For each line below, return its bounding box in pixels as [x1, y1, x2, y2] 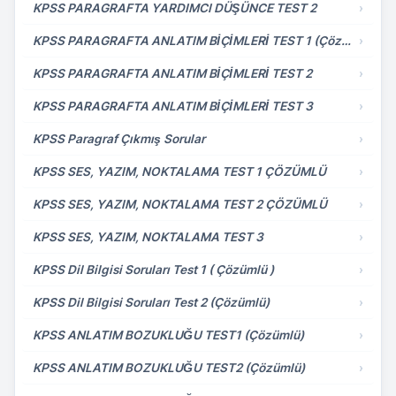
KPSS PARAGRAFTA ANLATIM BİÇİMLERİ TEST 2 [33, 66, 312, 80]
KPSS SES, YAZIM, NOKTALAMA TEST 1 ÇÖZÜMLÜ [33, 164, 326, 179]
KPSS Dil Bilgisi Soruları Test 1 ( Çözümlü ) [33, 263, 274, 277]
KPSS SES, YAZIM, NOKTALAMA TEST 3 [33, 230, 263, 244]
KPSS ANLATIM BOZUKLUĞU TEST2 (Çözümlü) [33, 361, 305, 375]
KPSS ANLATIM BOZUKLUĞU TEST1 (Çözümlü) [33, 328, 304, 342]
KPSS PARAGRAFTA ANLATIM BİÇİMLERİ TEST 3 [33, 99, 313, 113]
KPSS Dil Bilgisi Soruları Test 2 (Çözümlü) [33, 295, 270, 309]
